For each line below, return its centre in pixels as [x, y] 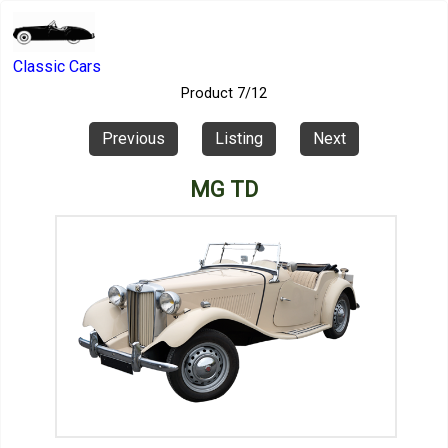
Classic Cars [56, 67]
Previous [133, 138]
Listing [239, 138]
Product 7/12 [224, 94]
